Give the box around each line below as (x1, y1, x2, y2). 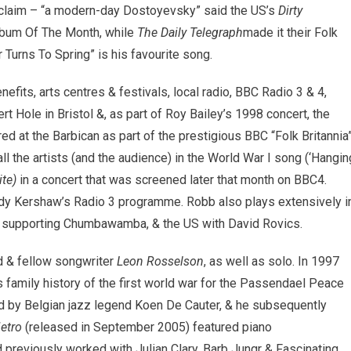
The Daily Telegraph (137, 25, 243, 41)
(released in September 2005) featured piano (22, 320, 272, 335)
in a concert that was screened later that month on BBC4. (16, 172, 327, 188)
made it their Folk (243, 25, 338, 41)
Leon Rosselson (117, 254, 204, 270)
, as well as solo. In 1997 (204, 254, 339, 270)
